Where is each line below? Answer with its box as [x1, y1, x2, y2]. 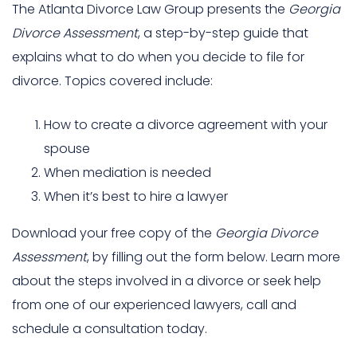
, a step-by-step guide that [138, 24, 308, 42]
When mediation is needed [44, 163, 211, 182]
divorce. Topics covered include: [12, 72, 213, 90]
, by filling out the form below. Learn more [87, 248, 340, 266]
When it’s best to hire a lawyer [44, 187, 228, 206]
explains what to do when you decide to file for [12, 48, 304, 66]
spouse [44, 139, 90, 158]
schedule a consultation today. [12, 320, 207, 338]
